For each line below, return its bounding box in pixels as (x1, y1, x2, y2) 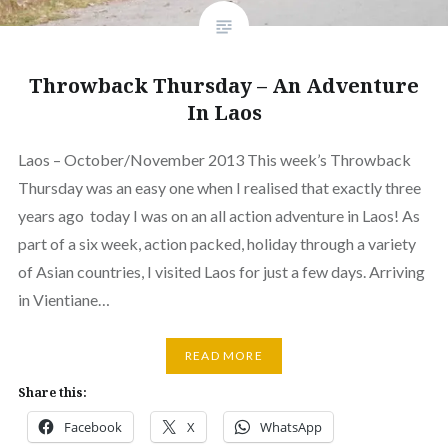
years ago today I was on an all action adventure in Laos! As (17, 205, 420, 225)
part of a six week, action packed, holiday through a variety (17, 233, 416, 253)
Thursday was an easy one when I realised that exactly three (17, 177, 421, 197)
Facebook (63, 417, 122, 436)
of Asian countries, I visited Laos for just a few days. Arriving (17, 261, 425, 281)
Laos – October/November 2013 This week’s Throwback (17, 149, 411, 169)
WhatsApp (259, 417, 322, 436)
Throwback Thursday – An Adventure (29, 71, 419, 99)
